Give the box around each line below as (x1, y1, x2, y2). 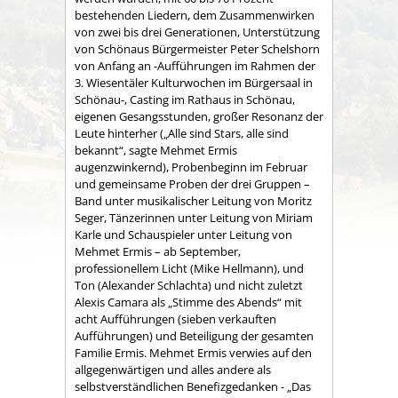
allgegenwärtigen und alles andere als (75, 361, 271, 378)
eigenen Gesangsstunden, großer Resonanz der (75, 107, 323, 124)
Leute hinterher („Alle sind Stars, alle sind (75, 124, 289, 141)
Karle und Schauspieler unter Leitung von (75, 226, 292, 243)
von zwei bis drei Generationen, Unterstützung (75, 23, 320, 40)
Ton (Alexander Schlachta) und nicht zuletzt (75, 276, 303, 293)
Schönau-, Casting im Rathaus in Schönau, (75, 91, 295, 107)
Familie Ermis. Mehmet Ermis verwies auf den (75, 344, 312, 361)
